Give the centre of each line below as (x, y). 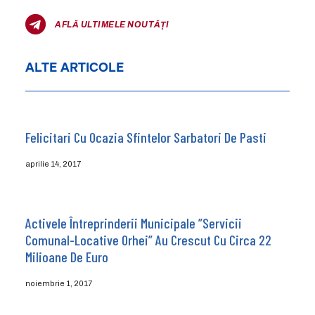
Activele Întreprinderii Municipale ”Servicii (133, 223)
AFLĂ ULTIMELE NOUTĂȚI (112, 24)
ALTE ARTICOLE (74, 68)
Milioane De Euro (66, 256)
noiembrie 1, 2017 (58, 283)
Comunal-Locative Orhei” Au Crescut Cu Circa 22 (148, 239)
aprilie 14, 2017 (53, 163)
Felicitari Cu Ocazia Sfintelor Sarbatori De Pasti (146, 137)
